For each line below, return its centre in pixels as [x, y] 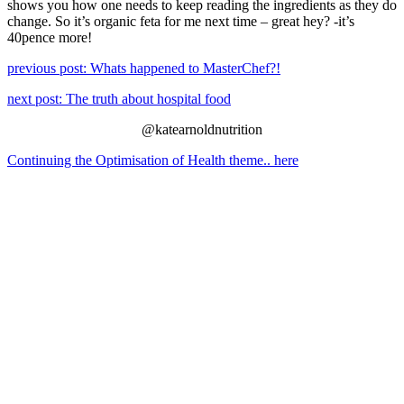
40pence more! [50, 37]
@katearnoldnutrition [202, 129]
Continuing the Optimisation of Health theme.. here [153, 160]
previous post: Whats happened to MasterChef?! [144, 68]
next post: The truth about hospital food [119, 98]
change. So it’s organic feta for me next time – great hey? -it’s [181, 21]
